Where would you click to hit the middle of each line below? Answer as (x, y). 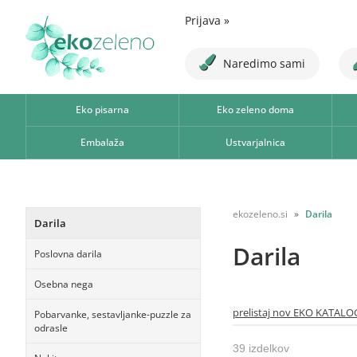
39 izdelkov (261, 348)
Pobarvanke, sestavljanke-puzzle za (113, 314)
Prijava (204, 20)
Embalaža (102, 142)
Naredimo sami (264, 63)
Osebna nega (64, 284)
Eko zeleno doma (255, 110)
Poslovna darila (68, 254)
